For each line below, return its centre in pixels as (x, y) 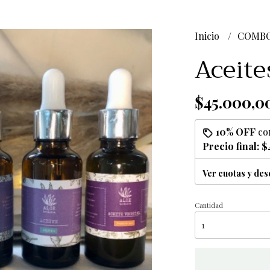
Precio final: (232, 146)
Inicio (208, 36)
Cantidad (209, 205)
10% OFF (235, 132)
